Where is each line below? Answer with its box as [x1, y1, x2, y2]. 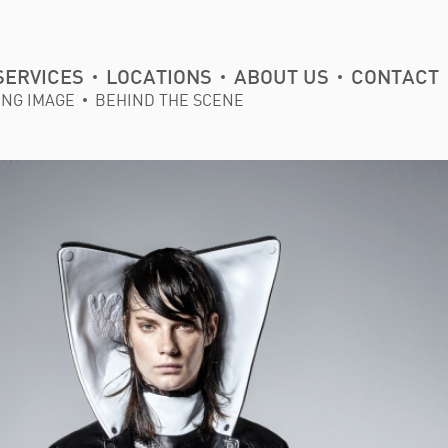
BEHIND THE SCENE [95, 90, 244, 110]
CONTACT [351, 68, 439, 88]
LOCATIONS [106, 68, 212, 88]
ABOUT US [234, 68, 329, 88]
